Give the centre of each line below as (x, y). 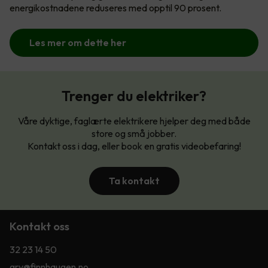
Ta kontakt (134, 180)
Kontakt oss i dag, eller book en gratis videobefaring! (134, 146)
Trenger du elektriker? (134, 95)
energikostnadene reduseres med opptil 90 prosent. (115, 7)
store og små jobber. (134, 133)
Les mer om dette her (78, 42)
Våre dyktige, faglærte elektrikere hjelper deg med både (134, 121)
